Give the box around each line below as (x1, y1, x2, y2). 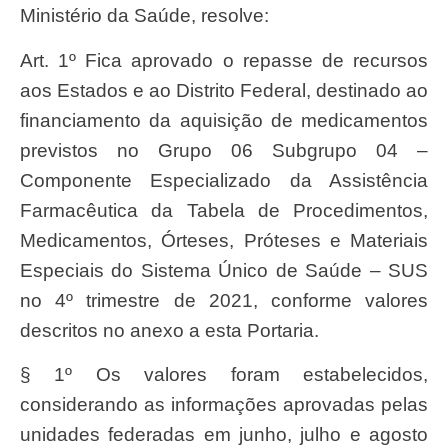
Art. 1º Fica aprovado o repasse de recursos (20, 49, 33, 71)
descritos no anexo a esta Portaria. (20, 319, 319, 341)
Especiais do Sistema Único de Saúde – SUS (20, 259, 428, 281)
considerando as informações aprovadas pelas (20, 394, 428, 416)
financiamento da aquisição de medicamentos (20, 109, 428, 131)
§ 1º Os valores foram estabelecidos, (20, 364, 428, 386)
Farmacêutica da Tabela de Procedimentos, (20, 199, 428, 221)
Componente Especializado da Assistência (20, 169, 428, 191)
